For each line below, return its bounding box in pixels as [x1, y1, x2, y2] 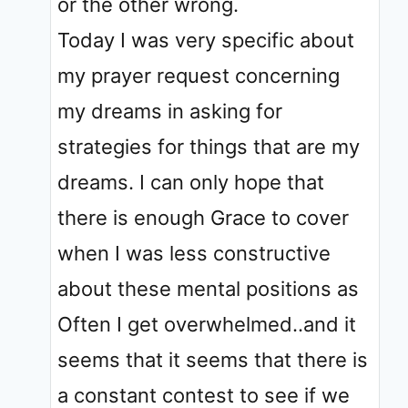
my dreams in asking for [57, 98, 282, 123]
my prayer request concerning [57, 63, 340, 87]
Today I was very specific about [57, 27, 354, 52]
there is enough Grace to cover [57, 205, 349, 229]
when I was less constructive [57, 240, 331, 265]
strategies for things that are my [57, 134, 360, 158]
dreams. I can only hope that [57, 169, 324, 194]
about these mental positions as [57, 276, 359, 301]
